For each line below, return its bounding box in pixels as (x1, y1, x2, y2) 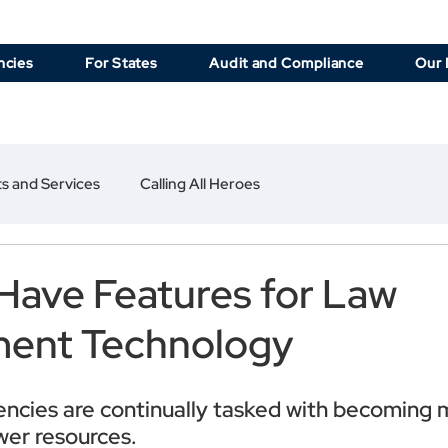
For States (85, 54, 158, 72)
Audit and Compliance (209, 54, 364, 72)
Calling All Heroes (140, 174, 260, 194)
